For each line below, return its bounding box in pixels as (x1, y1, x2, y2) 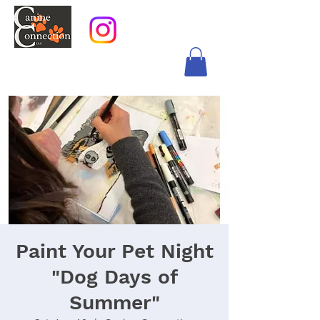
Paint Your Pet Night (15, 239, 214, 263)
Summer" (69, 290, 160, 314)
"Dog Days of (51, 264, 178, 289)
